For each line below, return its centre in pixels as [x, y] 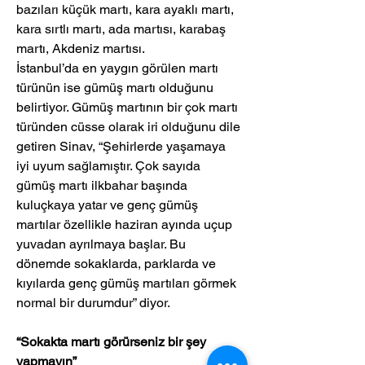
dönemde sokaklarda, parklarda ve [118, 264]
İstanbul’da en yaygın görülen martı [119, 68]
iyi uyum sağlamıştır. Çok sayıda [110, 166]
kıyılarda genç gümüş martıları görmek [128, 284]
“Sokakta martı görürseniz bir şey [113, 342]
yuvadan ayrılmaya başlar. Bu [103, 244]
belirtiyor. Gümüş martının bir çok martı [129, 108]
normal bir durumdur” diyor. [93, 303]
